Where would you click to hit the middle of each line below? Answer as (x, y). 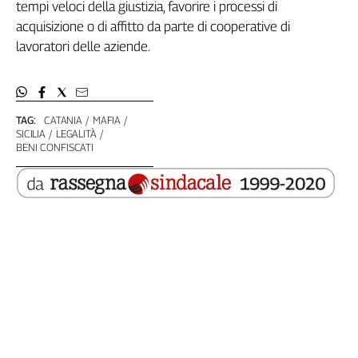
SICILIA (31, 133)
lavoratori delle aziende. (83, 46)
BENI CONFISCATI (55, 147)
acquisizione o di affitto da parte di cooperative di (153, 26)
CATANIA (64, 119)
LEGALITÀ (76, 133)
